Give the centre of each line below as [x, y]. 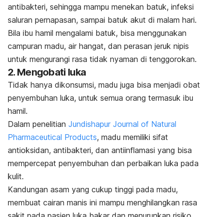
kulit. [17, 176]
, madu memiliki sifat [132, 137]
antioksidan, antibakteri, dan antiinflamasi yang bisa [100, 150]
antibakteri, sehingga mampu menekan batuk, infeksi [101, 7]
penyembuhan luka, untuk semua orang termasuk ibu [101, 98]
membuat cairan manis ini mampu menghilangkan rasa [102, 202]
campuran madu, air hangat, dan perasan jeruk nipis [98, 46]
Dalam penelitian [38, 124]
